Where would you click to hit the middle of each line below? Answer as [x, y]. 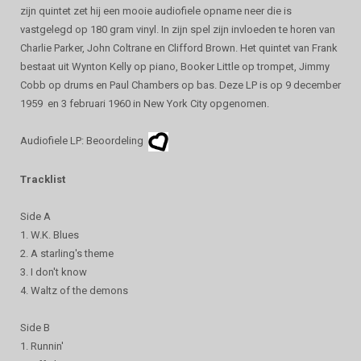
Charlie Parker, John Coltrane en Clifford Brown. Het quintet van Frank [179, 48]
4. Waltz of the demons [74, 290]
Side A [35, 216]
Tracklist [43, 179]
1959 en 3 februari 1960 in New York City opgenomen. [145, 104]
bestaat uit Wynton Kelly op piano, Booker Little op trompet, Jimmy [175, 66]
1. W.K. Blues [50, 234]
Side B [35, 327]
